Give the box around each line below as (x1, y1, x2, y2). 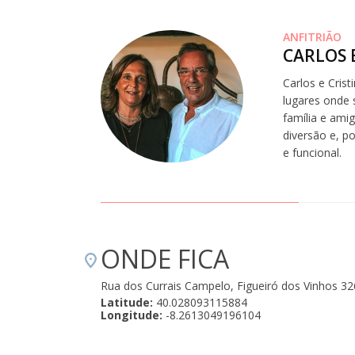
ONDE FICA (101, 241, 229, 276)
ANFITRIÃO (283, 29, 342, 45)
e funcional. (283, 145, 342, 161)
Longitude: (101, 307, 162, 323)
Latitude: (101, 294, 153, 310)
